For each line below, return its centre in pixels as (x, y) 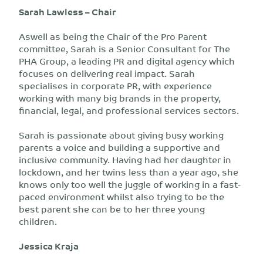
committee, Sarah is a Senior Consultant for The (124, 48)
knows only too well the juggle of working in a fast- (130, 184)
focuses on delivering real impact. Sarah (107, 73)
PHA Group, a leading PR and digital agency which (127, 61)
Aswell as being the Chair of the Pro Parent (113, 36)
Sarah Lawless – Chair (68, 11)
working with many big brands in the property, (120, 98)
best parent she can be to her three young (112, 209)
